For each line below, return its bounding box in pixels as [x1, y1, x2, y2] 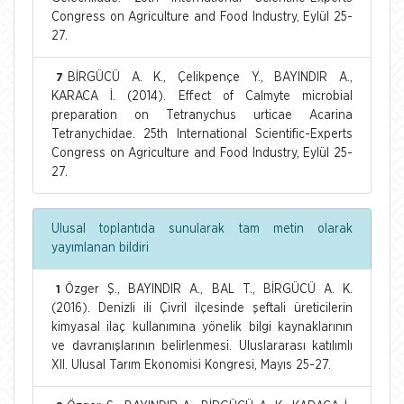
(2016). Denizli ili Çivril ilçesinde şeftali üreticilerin [51, 301, 353, 315]
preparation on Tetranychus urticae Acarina [51, 108, 353, 122]
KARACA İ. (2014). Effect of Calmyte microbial [51, 89, 353, 103]
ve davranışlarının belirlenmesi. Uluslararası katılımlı [51, 339, 353, 353]
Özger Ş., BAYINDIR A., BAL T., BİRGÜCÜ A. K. [65, 282, 353, 296]
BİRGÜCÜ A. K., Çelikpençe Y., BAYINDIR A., [68, 70, 353, 84]
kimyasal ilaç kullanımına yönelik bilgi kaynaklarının [51, 320, 353, 334]
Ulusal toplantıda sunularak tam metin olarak [51, 222, 353, 235]
